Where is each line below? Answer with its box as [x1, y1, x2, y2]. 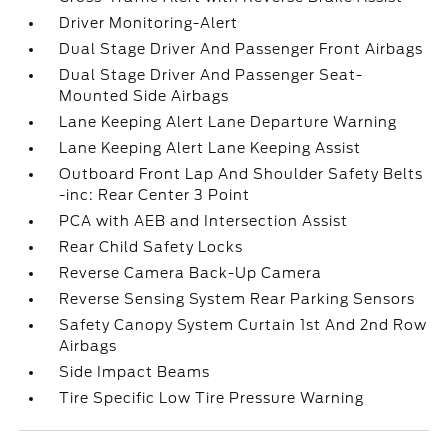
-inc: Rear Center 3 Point [59, 186, 251, 203]
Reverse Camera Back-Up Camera [59, 264, 323, 281]
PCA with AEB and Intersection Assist [59, 212, 349, 229]
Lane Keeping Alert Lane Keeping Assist [59, 139, 362, 156]
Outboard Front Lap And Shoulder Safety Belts [59, 165, 424, 182]
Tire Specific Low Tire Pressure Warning [59, 389, 365, 406]
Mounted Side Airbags [59, 87, 230, 104]
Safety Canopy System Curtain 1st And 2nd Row [59, 316, 428, 333]
